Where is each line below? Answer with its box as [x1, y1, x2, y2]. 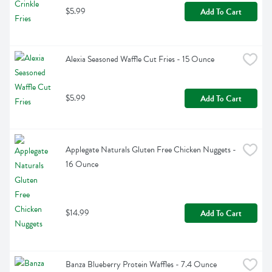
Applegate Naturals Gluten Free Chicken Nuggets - [66, 143, 236, 157]
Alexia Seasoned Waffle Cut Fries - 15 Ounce [66, 53, 214, 66]
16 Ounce [66, 158, 98, 171]
